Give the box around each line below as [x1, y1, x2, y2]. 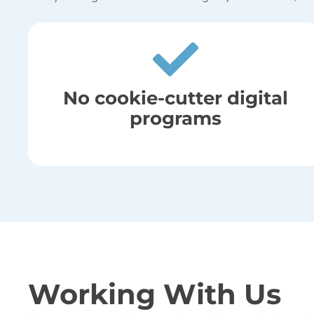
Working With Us [28, 276, 282, 311]
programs [130, 106, 222, 130]
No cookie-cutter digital [63, 86, 289, 109]
